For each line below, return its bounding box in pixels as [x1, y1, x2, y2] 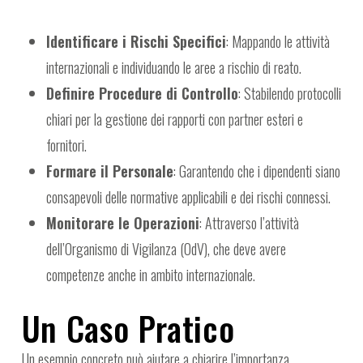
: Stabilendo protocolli [237, 83, 341, 105]
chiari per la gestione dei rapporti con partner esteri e [45, 109, 303, 130]
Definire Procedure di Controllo [45, 83, 238, 105]
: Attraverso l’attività [199, 212, 299, 234]
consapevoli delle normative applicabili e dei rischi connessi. [45, 186, 331, 208]
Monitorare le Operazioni [45, 212, 199, 234]
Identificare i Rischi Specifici [45, 31, 226, 53]
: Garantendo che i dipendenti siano [173, 160, 340, 182]
